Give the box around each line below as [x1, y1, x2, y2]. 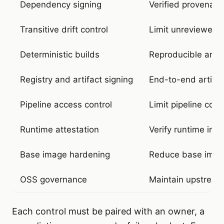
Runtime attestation [20, 124, 99, 135]
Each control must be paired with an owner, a [12, 206, 204, 217]
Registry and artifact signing [20, 74, 133, 85]
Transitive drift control [20, 24, 108, 35]
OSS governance [20, 174, 87, 185]
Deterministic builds [20, 49, 99, 60]
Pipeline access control [20, 99, 112, 110]
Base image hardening [20, 149, 110, 160]
